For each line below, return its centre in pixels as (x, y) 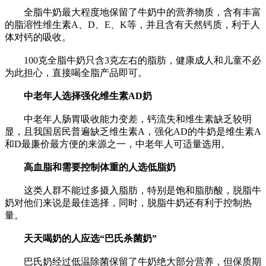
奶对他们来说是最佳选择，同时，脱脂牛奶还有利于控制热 (128, 203)
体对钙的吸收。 (38, 37)
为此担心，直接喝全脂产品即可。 (76, 73)
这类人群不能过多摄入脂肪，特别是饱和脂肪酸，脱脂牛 (133, 191)
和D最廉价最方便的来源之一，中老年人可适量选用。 (118, 144)
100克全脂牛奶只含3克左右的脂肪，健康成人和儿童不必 (133, 61)
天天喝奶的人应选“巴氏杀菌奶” (85, 239)
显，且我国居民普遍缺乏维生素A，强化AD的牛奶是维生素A (133, 132)
